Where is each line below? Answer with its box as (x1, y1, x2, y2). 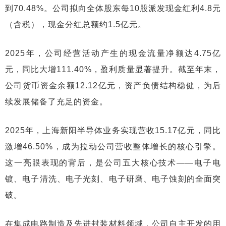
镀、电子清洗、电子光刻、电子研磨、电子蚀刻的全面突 (5, 175, 221, 183)
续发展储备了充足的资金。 (5, 97, 108, 106)
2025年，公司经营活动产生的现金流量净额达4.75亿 (5, 49, 221, 58)
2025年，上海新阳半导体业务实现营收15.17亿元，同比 (5, 126, 221, 135)
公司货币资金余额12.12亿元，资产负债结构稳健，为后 (5, 81, 221, 90)
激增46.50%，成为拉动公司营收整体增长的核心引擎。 (5, 142, 221, 151)
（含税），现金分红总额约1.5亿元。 (5, 20, 146, 29)
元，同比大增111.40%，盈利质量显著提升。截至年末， (5, 65, 221, 74)
